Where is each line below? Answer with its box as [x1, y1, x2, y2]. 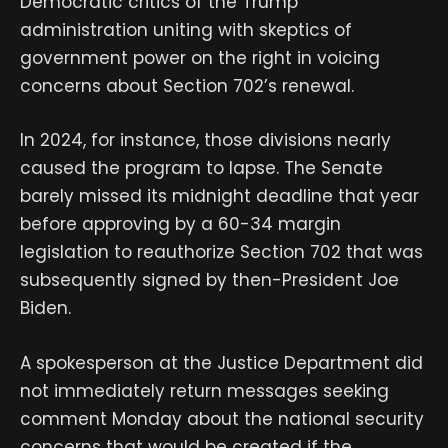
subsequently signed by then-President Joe [20, 268, 399, 293]
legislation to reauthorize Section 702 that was [20, 240, 423, 265]
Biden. [20, 296, 71, 321]
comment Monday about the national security [20, 406, 424, 431]
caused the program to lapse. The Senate [20, 156, 383, 181]
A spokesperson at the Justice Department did [20, 350, 423, 375]
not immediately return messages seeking [20, 378, 389, 403]
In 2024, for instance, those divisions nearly [20, 128, 391, 153]
